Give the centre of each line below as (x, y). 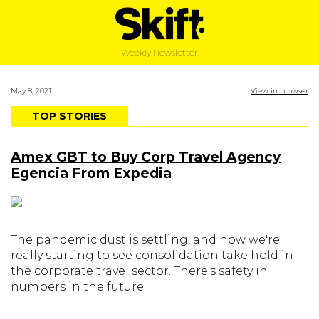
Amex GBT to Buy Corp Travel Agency (146, 157)
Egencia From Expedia (91, 173)
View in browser (279, 91)
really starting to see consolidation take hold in (152, 255)
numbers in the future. (78, 287)
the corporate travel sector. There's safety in (139, 271)
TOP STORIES (69, 116)
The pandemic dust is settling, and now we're (145, 240)
